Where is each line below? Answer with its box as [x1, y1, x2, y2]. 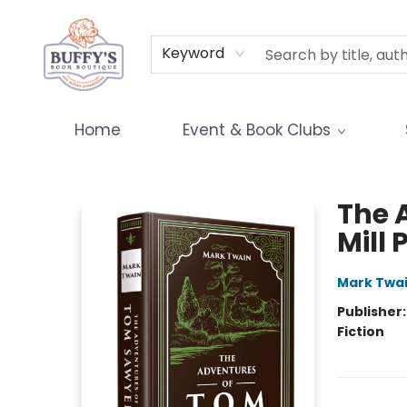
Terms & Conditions [74, 10, 229, 32]
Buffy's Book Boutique [14, 159, 150, 177]
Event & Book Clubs [183, 119, 331, 141]
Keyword [162, 43, 225, 64]
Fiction [336, 323, 384, 341]
